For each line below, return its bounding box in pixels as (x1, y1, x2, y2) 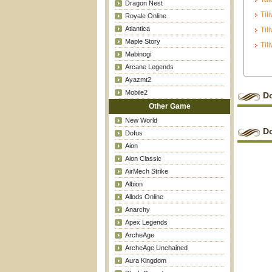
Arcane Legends (124, 63, 174, 70)
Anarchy (124, 206, 150, 213)
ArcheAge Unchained (124, 244, 188, 251)
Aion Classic (124, 155, 161, 162)
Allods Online (124, 193, 163, 200)
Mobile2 (124, 89, 148, 96)
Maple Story (124, 38, 160, 45)
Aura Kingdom (124, 257, 166, 264)
